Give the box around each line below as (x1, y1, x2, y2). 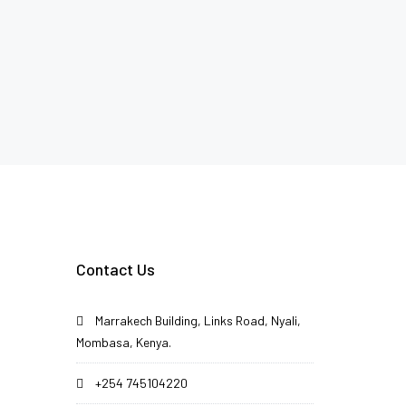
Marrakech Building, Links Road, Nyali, (92, 313, 301, 329)
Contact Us (75, 259, 155, 280)
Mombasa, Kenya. (75, 334, 171, 351)
